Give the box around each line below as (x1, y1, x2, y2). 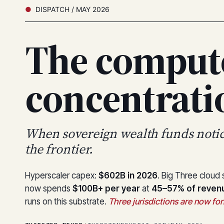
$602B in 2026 (98, 170, 157, 181)
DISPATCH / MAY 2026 (35, 5, 109, 14)
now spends (25, 183, 72, 194)
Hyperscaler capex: (25, 170, 98, 181)
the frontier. (25, 140, 93, 158)
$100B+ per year (72, 183, 140, 194)
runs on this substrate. (25, 196, 108, 207)
